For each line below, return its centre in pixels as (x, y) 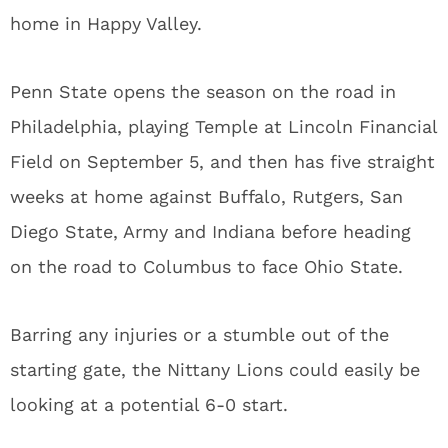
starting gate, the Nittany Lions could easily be (215, 369)
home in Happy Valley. (106, 23)
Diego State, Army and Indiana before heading (210, 231)
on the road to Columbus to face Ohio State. (206, 266)
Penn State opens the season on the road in (203, 91)
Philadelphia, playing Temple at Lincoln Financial (223, 126)
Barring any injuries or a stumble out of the (199, 334)
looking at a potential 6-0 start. (149, 404)
